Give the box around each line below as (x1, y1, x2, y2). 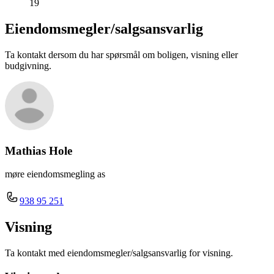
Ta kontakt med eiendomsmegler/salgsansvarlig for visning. (5, 248, 233, 259)
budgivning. (5, 60, 51, 71)
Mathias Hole (5, 144, 72, 157)
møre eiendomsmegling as (5, 169, 105, 180)
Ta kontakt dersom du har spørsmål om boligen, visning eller (5, 49, 238, 60)
